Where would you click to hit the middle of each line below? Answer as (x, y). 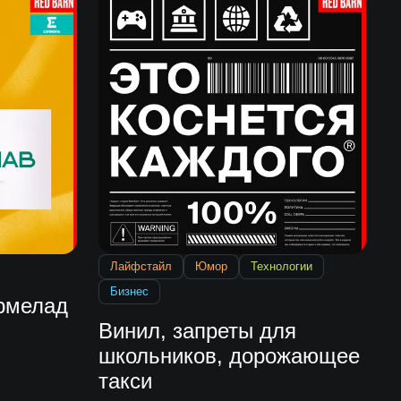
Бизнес (130, 292)
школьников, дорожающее (230, 356)
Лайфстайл (141, 267)
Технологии (282, 267)
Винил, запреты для (198, 331)
